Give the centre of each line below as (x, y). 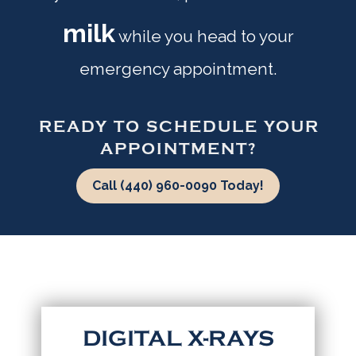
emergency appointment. (178, 68)
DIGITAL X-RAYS (178, 339)
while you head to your (204, 36)
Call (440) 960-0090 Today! (178, 185)
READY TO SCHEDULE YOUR (179, 126)
